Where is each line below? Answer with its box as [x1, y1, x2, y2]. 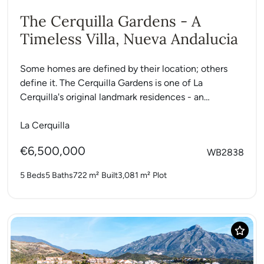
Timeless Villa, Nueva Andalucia [20, 29, 238, 48]
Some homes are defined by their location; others [20, 62, 227, 74]
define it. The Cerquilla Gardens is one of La [20, 77, 203, 88]
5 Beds [20, 170, 45, 180]
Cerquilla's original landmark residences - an [20, 91, 204, 103]
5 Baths [45, 170, 73, 180]
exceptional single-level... [20, 105, 126, 117]
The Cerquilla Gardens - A [20, 11, 201, 31]
